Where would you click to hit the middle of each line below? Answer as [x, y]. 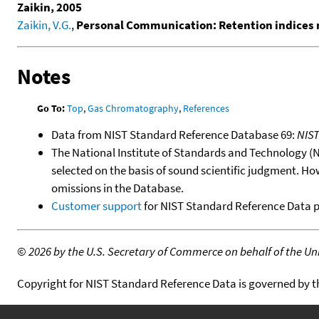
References [206, 108]
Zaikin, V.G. [44, 25]
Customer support [96, 205]
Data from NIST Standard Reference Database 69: [174, 134]
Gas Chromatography [134, 108]
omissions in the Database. [117, 188]
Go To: [51, 108]
